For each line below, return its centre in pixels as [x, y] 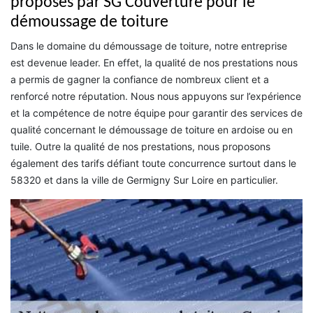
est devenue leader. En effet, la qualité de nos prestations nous [154, 62]
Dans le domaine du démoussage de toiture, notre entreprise [149, 45]
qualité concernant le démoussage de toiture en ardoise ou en [152, 129]
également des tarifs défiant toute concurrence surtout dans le [153, 163]
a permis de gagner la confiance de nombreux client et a [140, 79]
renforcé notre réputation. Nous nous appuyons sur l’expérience [156, 96]
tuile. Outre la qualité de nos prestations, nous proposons [140, 146]
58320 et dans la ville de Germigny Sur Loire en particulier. [144, 180]
